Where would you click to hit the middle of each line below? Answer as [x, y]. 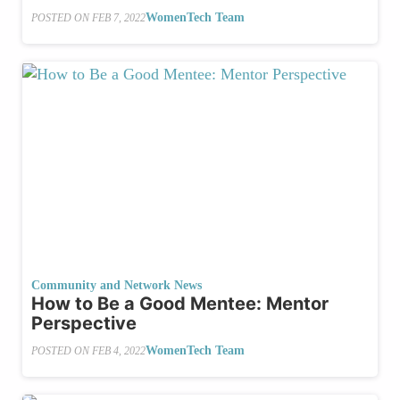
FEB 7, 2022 [119, 17]
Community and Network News [117, 286]
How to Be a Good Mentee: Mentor [180, 304]
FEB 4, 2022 [119, 350]
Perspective [84, 324]
